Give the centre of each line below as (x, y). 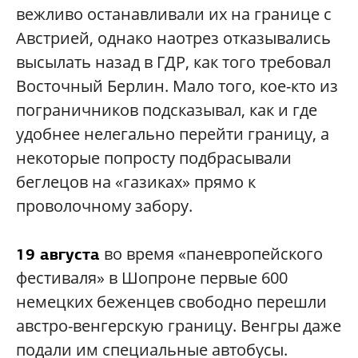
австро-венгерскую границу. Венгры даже (179, 325)
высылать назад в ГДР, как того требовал (173, 62)
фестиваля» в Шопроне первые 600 (152, 277)
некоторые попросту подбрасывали (154, 157)
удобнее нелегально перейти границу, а (173, 133)
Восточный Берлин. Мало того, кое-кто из (177, 86)
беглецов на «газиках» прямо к (136, 181)
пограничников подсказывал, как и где (167, 109)
